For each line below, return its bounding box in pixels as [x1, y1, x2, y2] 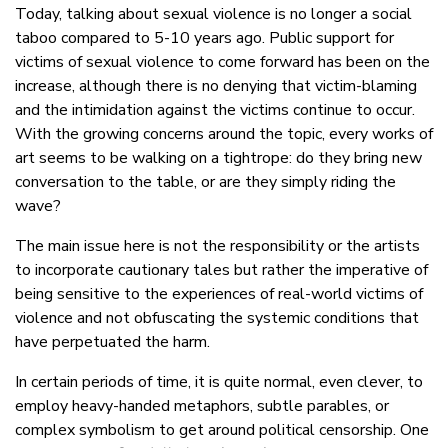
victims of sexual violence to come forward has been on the [15, 51, 430, 74]
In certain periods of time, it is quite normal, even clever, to [15, 371, 423, 394]
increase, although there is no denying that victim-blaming [15, 75, 417, 98]
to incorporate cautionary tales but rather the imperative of [15, 259, 428, 282]
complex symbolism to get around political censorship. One [15, 419, 429, 442]
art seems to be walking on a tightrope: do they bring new [15, 147, 422, 170]
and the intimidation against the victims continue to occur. [15, 99, 415, 122]
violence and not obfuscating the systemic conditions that [15, 307, 419, 330]
